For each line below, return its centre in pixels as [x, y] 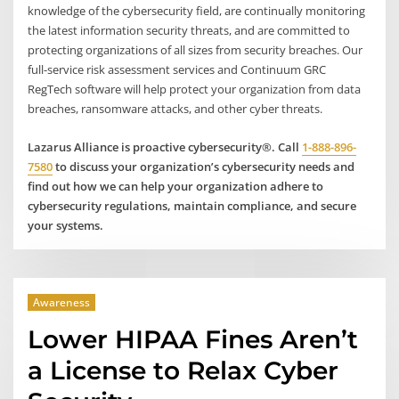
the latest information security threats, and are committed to [189, 31]
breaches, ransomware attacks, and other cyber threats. [175, 109]
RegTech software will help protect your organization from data [195, 90]
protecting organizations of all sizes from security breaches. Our [195, 50]
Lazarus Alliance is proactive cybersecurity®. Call [165, 147]
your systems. [66, 225]
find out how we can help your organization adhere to [176, 186]
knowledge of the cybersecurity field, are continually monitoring [197, 11]
